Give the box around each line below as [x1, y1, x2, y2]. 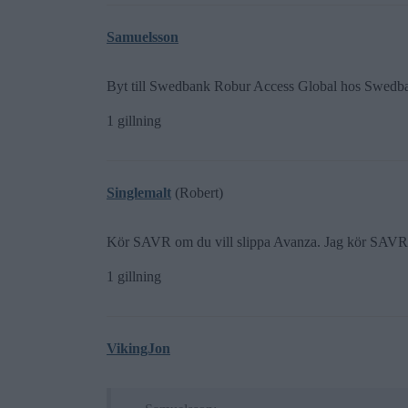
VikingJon [107, 341, 170, 356]
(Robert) [171, 185, 223, 200]
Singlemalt [107, 185, 171, 200]
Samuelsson [107, 29, 178, 45]
